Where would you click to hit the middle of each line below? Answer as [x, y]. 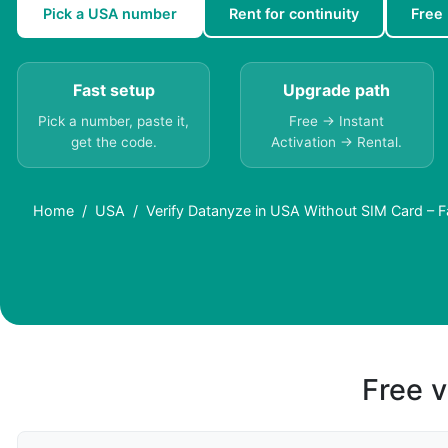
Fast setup [113, 90]
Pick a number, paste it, [114, 121]
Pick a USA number [110, 14]
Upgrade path [337, 90]
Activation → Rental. [337, 142]
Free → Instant [337, 121]
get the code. [113, 142]
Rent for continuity [294, 14]
